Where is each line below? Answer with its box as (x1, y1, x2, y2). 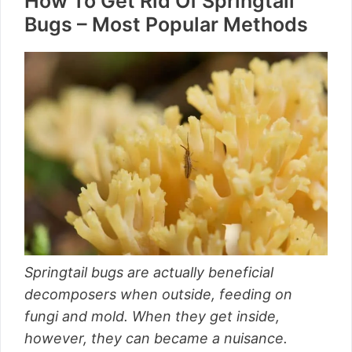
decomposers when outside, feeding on (24, 285, 292, 302)
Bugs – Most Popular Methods (24, 13, 308, 37)
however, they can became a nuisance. (24, 329, 291, 346)
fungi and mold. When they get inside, (24, 307, 280, 324)
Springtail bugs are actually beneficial (24, 263, 273, 280)
